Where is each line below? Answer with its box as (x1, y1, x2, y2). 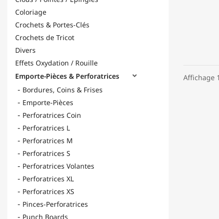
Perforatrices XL (22, 174, 74, 183)
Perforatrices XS (22, 187, 74, 196)
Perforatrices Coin (22, 110, 81, 120)
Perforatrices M (22, 136, 73, 145)
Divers (15, 45, 36, 55)
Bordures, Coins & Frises (22, 85, 103, 94)
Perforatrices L (22, 123, 70, 132)
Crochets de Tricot (15, 33, 74, 42)
